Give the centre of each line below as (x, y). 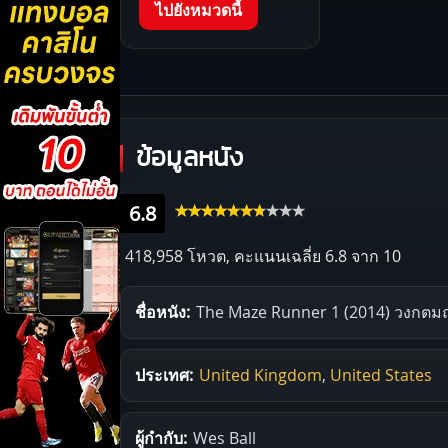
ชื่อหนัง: (162, 311)
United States (381, 374)
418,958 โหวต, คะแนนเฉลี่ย (223, 255)
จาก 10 (374, 255)
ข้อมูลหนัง (190, 157)
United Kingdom (260, 374)
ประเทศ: (164, 374)
